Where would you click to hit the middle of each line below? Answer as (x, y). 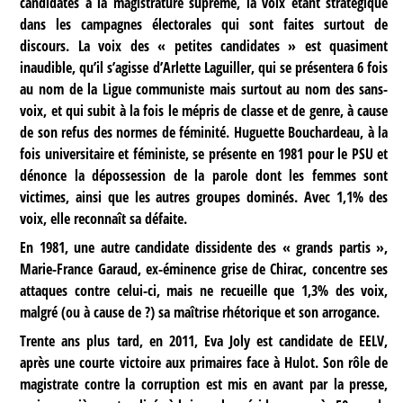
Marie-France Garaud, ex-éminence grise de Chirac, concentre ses (204, 269)
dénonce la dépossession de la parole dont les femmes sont (204, 175)
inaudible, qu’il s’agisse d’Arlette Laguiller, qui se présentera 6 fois (204, 67)
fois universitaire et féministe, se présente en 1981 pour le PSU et (204, 153)
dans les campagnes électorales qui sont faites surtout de (204, 24)
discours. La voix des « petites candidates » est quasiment (204, 45)
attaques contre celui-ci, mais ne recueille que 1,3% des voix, (204, 290)
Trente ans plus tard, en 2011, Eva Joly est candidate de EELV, (204, 340)
